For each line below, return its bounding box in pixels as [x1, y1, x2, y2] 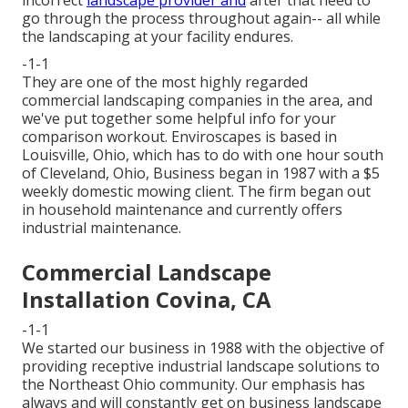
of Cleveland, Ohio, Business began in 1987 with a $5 [22, 163, 380, 184]
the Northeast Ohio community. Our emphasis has [22, 374, 365, 395]
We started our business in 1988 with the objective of [22, 338, 384, 359]
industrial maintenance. [22, 218, 181, 239]
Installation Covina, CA [22, 284, 271, 315]
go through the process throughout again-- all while [22, 8, 381, 29]
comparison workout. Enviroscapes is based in [22, 127, 337, 148]
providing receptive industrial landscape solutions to [22, 356, 380, 377]
